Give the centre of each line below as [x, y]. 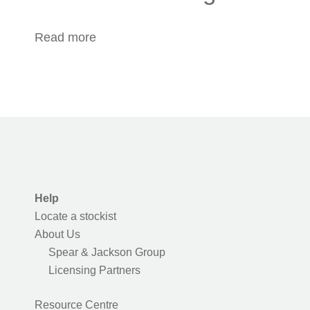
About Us [57, 234]
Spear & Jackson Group [107, 252]
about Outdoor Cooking [161, 37]
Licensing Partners [94, 270]
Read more [65, 37]
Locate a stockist [75, 216]
